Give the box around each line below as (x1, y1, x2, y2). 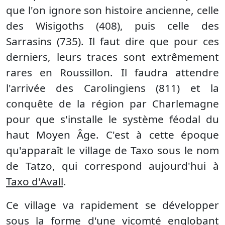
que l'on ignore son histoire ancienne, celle (6, 3, 219, 17)
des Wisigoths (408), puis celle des (6, 19, 219, 33)
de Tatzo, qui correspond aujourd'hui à (6, 159, 219, 173)
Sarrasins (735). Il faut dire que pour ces (6, 34, 219, 48)
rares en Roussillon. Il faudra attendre (6, 65, 219, 79)
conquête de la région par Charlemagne (6, 96, 219, 110)
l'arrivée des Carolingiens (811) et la (6, 81, 219, 95)
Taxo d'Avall (6, 174, 63, 188)
